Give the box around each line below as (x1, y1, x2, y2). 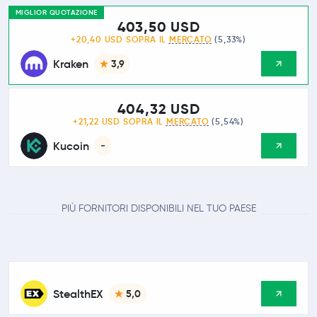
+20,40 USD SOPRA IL (70, 35, 169, 45)
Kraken (53, 57, 88, 71)
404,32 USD (117, 100, 200, 118)
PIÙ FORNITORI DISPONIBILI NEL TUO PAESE (61, 202, 256, 214)
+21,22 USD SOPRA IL (72, 117, 166, 127)
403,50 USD (117, 18, 200, 36)
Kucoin (53, 139, 89, 153)
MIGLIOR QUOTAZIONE (15, 8, 98, 18)
